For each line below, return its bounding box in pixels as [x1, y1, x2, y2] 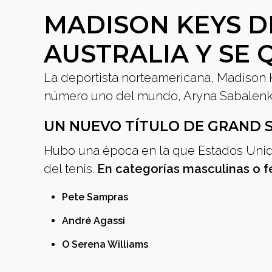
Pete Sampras [62, 191, 131, 203]
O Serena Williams [62, 239, 151, 250]
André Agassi [62, 215, 127, 226]
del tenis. [44, 161, 97, 176]
